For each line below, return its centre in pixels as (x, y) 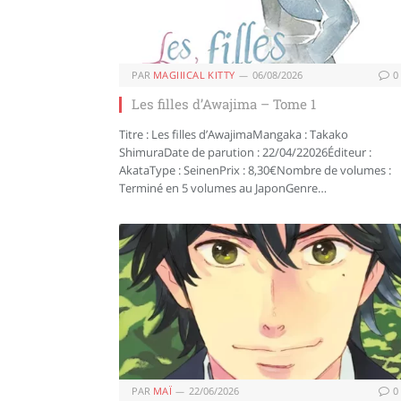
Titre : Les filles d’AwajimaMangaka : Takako (234, 135)
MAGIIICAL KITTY (194, 75)
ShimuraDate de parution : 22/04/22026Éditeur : (245, 153)
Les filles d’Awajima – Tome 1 (224, 104)
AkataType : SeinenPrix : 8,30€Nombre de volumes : (255, 171)
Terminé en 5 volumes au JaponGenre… (223, 188)
